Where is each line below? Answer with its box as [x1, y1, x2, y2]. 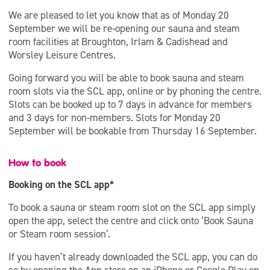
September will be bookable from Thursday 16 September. [8, 124, 257, 137]
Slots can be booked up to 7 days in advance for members [8, 98, 252, 111]
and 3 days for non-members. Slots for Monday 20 [8, 111, 221, 124]
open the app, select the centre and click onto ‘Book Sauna [8, 214, 253, 227]
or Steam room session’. [8, 227, 110, 240]
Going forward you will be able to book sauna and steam [8, 71, 244, 84]
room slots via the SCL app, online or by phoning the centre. [8, 84, 262, 98]
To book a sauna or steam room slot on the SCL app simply [8, 201, 256, 214]
